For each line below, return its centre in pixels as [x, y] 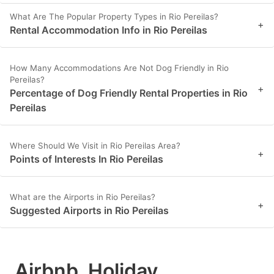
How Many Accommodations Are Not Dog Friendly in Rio [119, 68]
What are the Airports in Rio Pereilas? [83, 197]
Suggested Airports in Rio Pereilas [89, 211]
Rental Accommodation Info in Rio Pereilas [109, 30]
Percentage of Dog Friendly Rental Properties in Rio [129, 93]
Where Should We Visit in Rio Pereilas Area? [95, 146]
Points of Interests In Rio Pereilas [87, 159]
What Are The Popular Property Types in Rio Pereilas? [114, 17]
